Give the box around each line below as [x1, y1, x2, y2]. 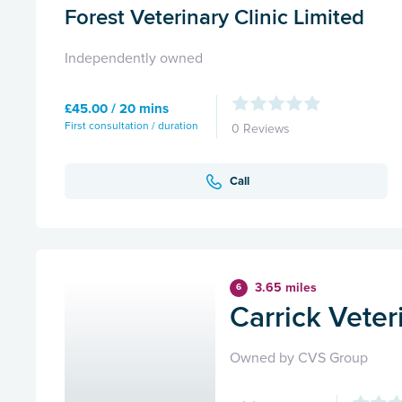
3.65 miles [255, 280, 317, 296]
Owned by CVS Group [230, 349, 368, 368]
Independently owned [65, 49, 203, 68]
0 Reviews [232, 121, 290, 137]
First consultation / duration [65, 118, 198, 133]
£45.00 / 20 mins [65, 100, 169, 117]
